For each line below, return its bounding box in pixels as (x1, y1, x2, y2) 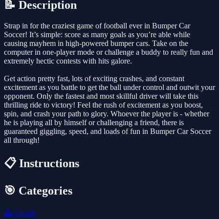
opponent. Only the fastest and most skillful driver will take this (4, 92, 198, 101)
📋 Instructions (4, 157, 79, 170)
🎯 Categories (4, 184, 72, 197)
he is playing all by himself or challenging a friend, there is (4, 118, 184, 127)
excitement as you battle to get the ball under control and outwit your (4, 83, 215, 92)
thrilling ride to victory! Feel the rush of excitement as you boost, (4, 101, 203, 109)
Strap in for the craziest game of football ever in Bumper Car (4, 22, 190, 30)
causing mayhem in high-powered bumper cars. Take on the (4, 39, 188, 48)
